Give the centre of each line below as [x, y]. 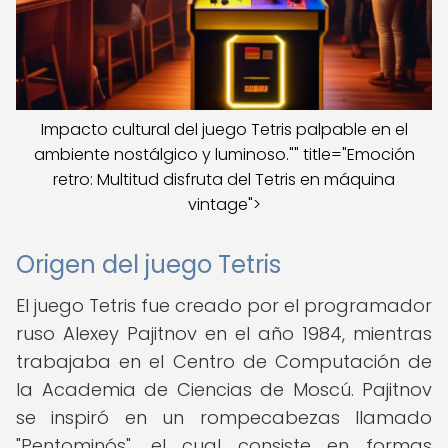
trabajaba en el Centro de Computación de [224, 361]
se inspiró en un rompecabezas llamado [224, 417]
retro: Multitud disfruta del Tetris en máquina [224, 179]
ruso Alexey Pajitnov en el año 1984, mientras [224, 333]
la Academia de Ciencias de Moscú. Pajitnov [224, 389]
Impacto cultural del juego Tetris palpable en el [224, 129]
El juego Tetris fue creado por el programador [224, 305]
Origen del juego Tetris [148, 264]
